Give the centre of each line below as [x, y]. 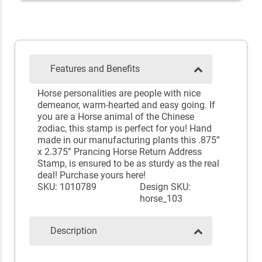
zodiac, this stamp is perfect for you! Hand [124, 129]
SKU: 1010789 [67, 187]
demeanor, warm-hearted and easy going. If [126, 105]
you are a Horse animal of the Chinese [116, 117]
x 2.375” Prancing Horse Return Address [119, 152]
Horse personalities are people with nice [119, 94]
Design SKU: [165, 187]
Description [74, 231]
